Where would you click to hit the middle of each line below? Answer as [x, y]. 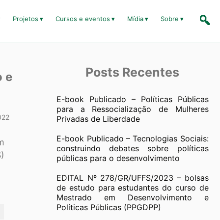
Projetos [25, 19]
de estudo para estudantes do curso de [133, 188]
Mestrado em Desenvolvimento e [133, 198]
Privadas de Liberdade [98, 119]
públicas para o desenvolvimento [118, 158]
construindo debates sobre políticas [133, 149]
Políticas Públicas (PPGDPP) [109, 207]
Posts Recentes [133, 72]
